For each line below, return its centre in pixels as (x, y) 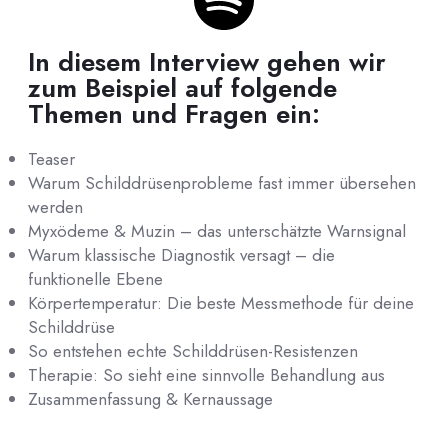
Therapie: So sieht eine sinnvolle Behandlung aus (206, 375)
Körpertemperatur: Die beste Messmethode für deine (221, 303)
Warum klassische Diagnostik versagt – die (181, 255)
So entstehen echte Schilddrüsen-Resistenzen (193, 351)
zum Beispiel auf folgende (182, 88)
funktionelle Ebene (95, 279)
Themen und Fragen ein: (174, 114)
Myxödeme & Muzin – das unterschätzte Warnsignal (217, 231)
